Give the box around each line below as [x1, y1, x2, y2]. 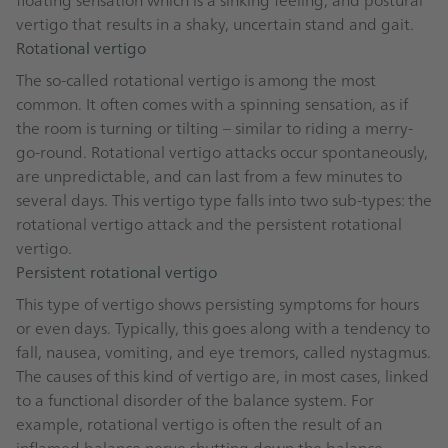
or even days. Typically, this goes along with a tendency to [16, 315, 430, 338]
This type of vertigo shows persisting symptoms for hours [16, 291, 419, 314]
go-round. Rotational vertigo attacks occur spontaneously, [16, 139, 428, 162]
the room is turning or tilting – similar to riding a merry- [16, 115, 413, 138]
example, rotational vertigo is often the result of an [16, 411, 382, 434]
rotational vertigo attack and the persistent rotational [16, 211, 402, 234]
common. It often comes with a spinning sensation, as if [16, 91, 408, 114]
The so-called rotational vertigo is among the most [16, 67, 376, 90]
